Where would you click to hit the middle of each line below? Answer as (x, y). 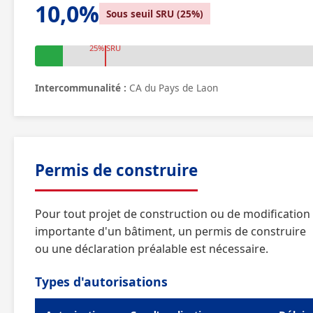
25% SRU (105, 48)
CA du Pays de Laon (172, 88)
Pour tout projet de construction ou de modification (173, 214)
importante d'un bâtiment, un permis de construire (170, 231)
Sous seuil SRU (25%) (155, 14)
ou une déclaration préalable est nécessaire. (152, 249)
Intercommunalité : (81, 88)
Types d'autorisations (101, 282)
